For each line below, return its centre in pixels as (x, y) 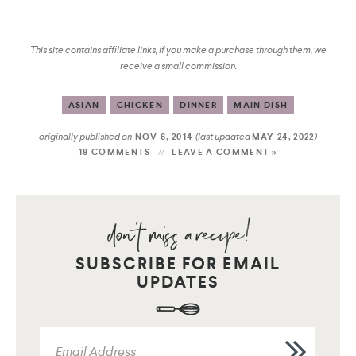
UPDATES (178, 282)
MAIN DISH (261, 105)
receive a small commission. (178, 66)
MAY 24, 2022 (283, 137)
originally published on (86, 136)
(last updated (223, 136)
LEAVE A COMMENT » (224, 152)
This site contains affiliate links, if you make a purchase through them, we (178, 50)
